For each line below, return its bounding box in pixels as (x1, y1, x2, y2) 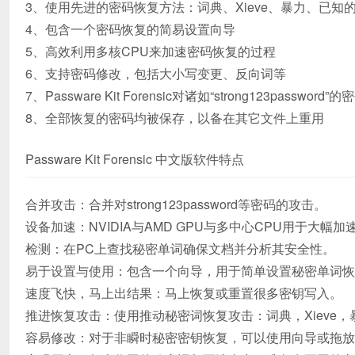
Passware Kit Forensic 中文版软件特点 (25, 150, 244, 169)
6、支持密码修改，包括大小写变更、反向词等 (25, 64, 286, 83)
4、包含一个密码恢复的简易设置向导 (25, 20, 235, 39)
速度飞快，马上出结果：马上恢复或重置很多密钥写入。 (25, 284, 342, 303)
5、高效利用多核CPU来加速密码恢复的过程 (25, 42, 276, 61)
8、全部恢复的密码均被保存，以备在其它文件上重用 (25, 109, 324, 128)
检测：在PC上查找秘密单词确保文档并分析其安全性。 (25, 239, 335, 258)
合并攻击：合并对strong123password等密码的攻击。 (25, 195, 326, 214)
